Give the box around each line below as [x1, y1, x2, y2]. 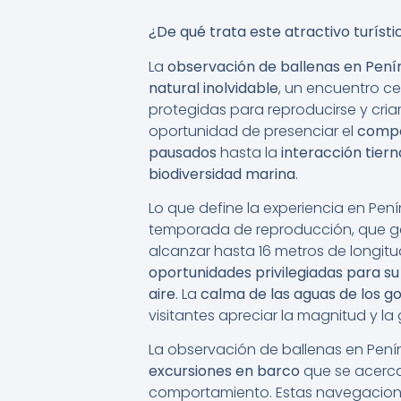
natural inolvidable [149, 77, 278, 98]
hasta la [217, 141, 281, 163]
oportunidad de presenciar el [149, 120, 357, 141]
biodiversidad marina [149, 163, 295, 184]
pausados [149, 141, 217, 163]
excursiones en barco [149, 361, 300, 382]
